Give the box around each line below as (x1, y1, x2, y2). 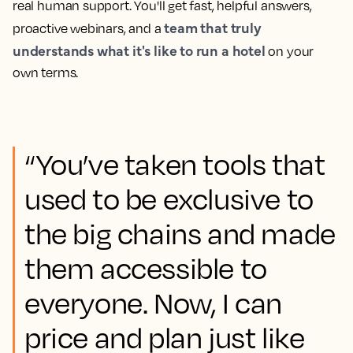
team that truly (164, 17, 262, 37)
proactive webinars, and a (13, 20, 165, 36)
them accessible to (24, 250, 267, 285)
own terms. (13, 64, 79, 80)
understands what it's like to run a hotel (13, 39, 266, 60)
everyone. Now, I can (24, 284, 283, 320)
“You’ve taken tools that (24, 146, 325, 181)
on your (265, 43, 314, 59)
